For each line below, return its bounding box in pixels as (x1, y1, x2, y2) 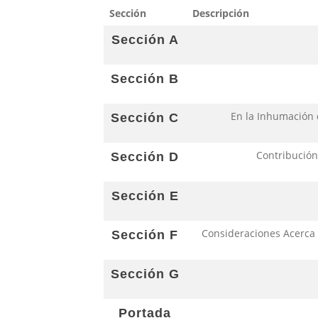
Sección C (111, 111, 179, 125)
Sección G (110, 267, 180, 281)
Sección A (111, 33, 179, 47)
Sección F (111, 228, 178, 242)
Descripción (192, 6, 249, 20)
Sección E (111, 189, 179, 203)
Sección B (111, 72, 179, 86)
